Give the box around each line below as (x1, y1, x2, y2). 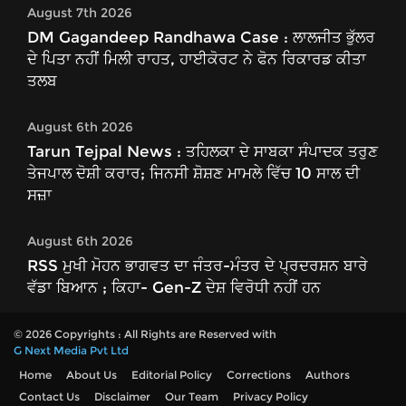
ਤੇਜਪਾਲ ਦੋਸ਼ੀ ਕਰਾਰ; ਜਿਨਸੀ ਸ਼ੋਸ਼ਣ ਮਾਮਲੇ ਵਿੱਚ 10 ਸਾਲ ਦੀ (27, 164, 360, 183)
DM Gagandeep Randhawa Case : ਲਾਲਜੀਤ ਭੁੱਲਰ (27, 28, 375, 47)
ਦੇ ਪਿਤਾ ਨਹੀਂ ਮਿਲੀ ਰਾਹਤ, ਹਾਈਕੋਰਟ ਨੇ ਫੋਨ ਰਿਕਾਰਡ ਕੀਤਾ (27, 50, 366, 69)
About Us (66, 368, 117, 382)
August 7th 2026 (27, 5, 132, 22)
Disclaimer (94, 390, 150, 404)
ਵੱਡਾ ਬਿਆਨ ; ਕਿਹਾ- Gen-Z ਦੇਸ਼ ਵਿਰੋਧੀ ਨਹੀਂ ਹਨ (27, 278, 321, 297)
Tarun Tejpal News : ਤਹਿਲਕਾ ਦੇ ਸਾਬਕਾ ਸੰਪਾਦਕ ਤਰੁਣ (27, 142, 378, 161)
